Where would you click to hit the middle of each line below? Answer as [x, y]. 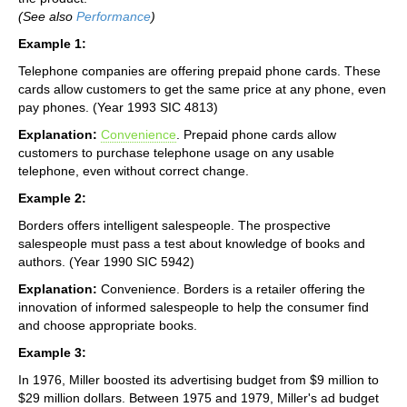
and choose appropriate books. [108, 325]
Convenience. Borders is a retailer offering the [231, 288]
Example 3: [52, 352]
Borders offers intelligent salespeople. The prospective [174, 225]
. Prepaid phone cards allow [256, 134]
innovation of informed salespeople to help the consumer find [194, 307]
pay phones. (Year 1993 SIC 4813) [118, 107]
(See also [47, 16]
